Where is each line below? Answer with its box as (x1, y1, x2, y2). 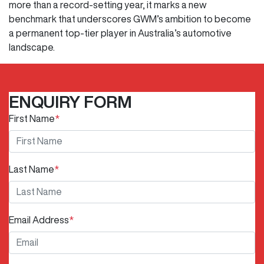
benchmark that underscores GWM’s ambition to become (9, 14, 251, 24)
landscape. (9, 42, 55, 52)
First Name (9, 113, 55, 123)
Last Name (9, 164, 54, 174)
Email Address (9, 214, 69, 225)
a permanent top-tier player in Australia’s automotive (9, 28, 232, 38)
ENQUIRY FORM (9, 93, 132, 110)
